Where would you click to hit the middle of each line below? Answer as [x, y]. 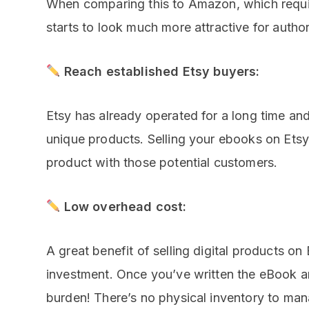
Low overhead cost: [123, 206]
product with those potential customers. [162, 162]
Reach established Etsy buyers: [162, 71]
